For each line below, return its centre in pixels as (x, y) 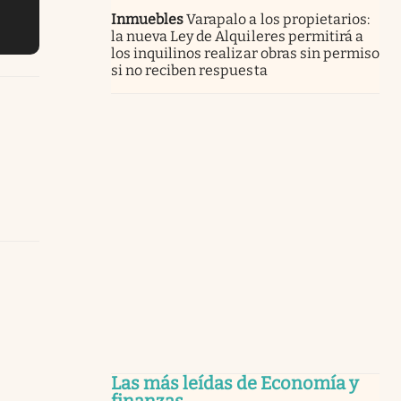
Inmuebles (148, 19)
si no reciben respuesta (189, 70)
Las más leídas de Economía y (235, 383)
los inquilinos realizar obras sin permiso (245, 53)
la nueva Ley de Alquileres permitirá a (237, 36)
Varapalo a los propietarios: (278, 19)
